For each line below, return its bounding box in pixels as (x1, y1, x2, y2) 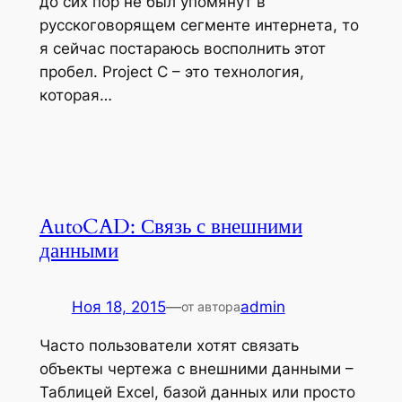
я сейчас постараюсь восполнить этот (39, 39, 326, 58)
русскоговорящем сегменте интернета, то (39, 16, 359, 35)
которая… (39, 86, 112, 105)
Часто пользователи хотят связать (39, 336, 299, 354)
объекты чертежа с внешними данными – (39, 359, 354, 378)
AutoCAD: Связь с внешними (39, 212, 302, 240)
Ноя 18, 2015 (71, 297, 166, 316)
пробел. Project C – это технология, (39, 63, 304, 82)
